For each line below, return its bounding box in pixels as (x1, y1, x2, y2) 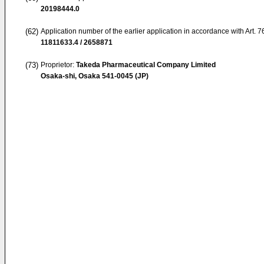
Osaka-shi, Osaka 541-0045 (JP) (41, 72, 148, 80)
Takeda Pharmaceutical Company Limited (76, 61, 216, 69)
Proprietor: (41, 61, 76, 69)
